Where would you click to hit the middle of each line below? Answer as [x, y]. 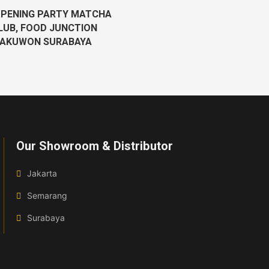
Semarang [47, 195]
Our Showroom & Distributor [94, 146]
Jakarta [42, 173]
